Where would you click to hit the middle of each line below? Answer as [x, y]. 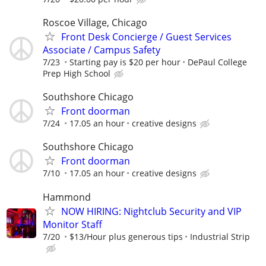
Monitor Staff [72, 224]
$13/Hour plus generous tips [126, 236]
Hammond [67, 197]
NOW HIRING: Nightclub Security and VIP [151, 211]
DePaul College [217, 62]
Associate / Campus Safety [102, 50]
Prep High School [77, 73]
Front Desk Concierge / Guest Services [146, 37]
